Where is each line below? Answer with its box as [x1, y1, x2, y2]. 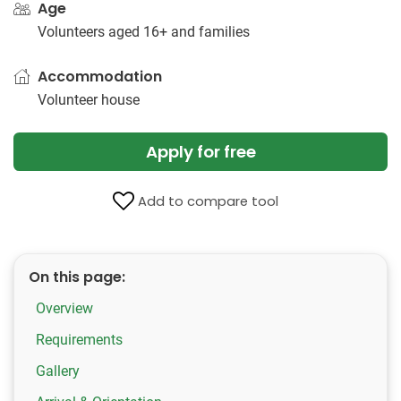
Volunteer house [38, 91, 140, 108]
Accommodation [38, 66, 162, 87]
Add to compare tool [137, 192, 278, 210]
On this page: [29, 267, 125, 287]
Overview [36, 300, 93, 317]
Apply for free [145, 141, 256, 163]
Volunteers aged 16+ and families [38, 23, 250, 40]
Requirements [36, 331, 123, 348]
